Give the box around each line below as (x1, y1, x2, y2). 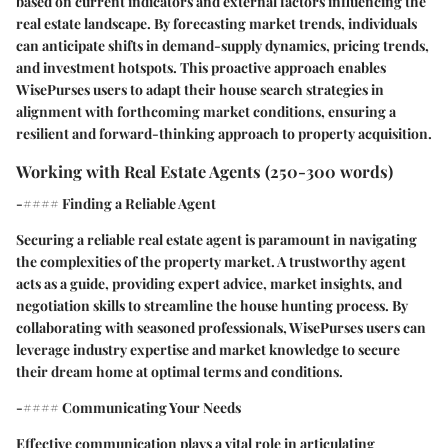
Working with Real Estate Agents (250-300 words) (16, 160, 393, 183)
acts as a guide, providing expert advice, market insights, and (16, 273, 402, 293)
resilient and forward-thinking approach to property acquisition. (16, 124, 432, 144)
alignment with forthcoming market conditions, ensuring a (16, 102, 396, 122)
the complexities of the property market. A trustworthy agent (16, 251, 406, 271)
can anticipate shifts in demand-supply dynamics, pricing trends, (16, 36, 429, 56)
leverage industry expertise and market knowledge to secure (16, 339, 400, 359)
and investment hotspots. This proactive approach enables (16, 58, 386, 78)
